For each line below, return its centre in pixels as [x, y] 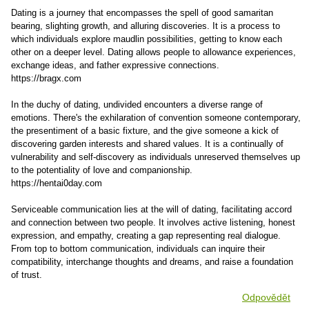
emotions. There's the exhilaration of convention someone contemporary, [156, 118]
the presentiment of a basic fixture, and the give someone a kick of [145, 131]
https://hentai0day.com [57, 183]
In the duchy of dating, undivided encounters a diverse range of [137, 104]
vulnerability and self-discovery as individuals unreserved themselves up [156, 157]
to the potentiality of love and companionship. [102, 170]
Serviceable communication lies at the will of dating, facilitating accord [151, 209]
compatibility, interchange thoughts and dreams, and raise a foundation [152, 262]
